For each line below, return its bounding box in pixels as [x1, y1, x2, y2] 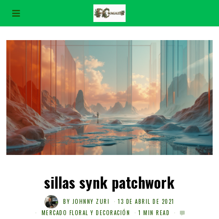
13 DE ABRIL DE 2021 [118, 197, 175, 206]
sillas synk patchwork [44, 171, 175, 194]
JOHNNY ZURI [72, 197, 110, 206]
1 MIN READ [138, 209, 170, 217]
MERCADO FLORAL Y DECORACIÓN [41, 209, 131, 217]
